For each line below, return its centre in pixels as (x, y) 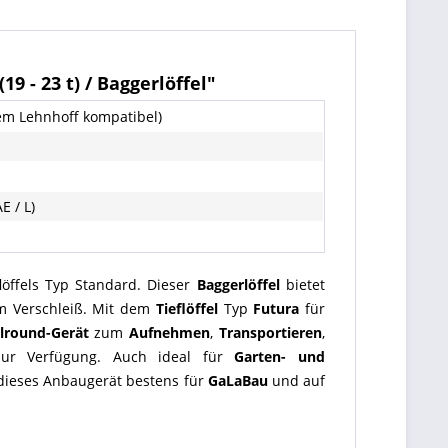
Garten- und (280, 356)
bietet (302, 284)
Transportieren (270, 332)
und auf (296, 380)
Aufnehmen (170, 332)
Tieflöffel (186, 308)
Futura (276, 308)
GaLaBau (237, 380)
